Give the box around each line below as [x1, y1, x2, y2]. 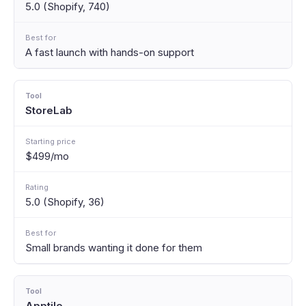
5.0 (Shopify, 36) [25, 195, 105, 208]
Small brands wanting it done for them [25, 241, 202, 254]
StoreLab [25, 104, 72, 117]
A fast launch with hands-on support [25, 46, 194, 59]
